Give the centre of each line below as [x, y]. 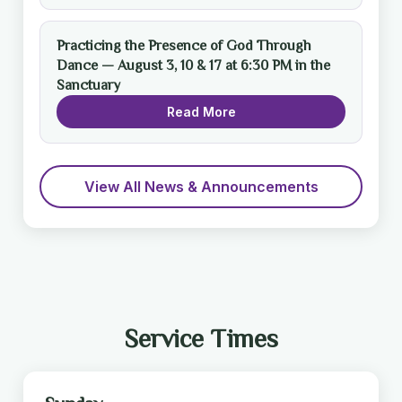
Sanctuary [88, 85]
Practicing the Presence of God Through [184, 45]
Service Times [201, 338]
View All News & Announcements [201, 186]
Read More [201, 111]
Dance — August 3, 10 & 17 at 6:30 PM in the [193, 65]
